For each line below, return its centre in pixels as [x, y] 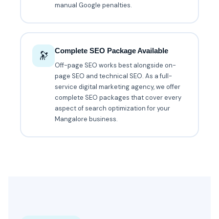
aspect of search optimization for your [113, 109]
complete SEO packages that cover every [118, 98]
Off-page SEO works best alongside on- [116, 66]
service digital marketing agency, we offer [118, 87]
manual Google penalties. [94, 5]
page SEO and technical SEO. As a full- [114, 76]
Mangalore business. [87, 119]
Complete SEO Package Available [112, 51]
